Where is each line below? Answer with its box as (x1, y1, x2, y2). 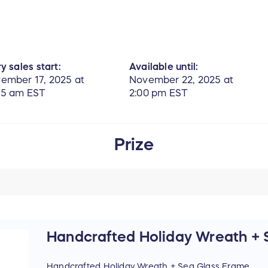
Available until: (129, 62, 199, 72)
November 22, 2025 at (129, 75, 234, 85)
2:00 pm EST (129, 88, 188, 98)
